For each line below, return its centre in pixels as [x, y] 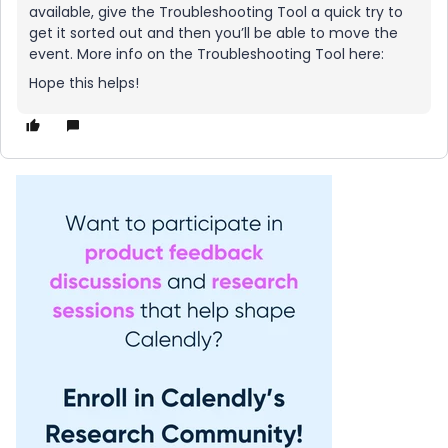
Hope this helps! [84, 83]
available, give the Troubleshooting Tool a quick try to [216, 12]
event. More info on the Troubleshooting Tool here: [208, 54]
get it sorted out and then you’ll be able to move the [213, 33]
